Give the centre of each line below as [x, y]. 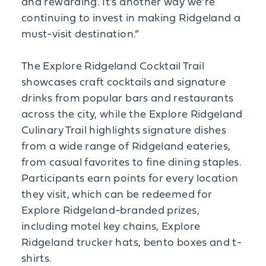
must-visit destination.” [80, 35]
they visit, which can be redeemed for [117, 195]
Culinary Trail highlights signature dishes [124, 131]
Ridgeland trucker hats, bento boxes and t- [132, 243]
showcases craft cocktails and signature [124, 83]
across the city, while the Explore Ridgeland [132, 115]
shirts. [37, 259]
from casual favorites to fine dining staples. [132, 163]
